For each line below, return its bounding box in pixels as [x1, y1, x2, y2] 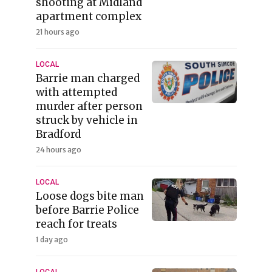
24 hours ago [35, 144, 81, 154]
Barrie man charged [35, 71, 140, 85]
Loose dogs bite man [35, 189, 144, 203]
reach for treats [35, 217, 117, 231]
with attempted [35, 85, 117, 99]
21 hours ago [35, 27, 80, 36]
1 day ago [35, 234, 68, 244]
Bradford [35, 127, 81, 141]
